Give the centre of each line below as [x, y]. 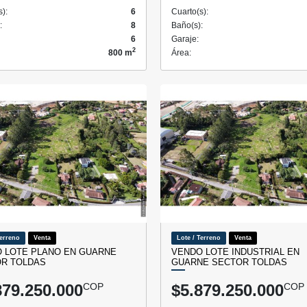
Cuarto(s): [190, 11]
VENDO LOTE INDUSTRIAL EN [235, 251]
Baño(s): [187, 25]
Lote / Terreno [199, 237]
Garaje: [185, 39]
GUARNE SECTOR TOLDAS [229, 262]
